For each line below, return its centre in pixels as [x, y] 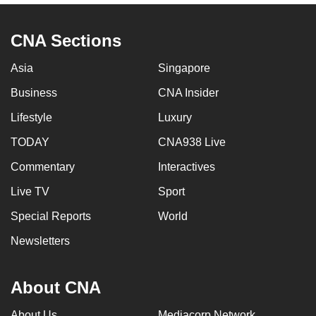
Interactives [187, 167]
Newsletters [40, 241]
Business [34, 93]
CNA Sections [66, 41]
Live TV [30, 192]
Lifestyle [31, 118]
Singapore [184, 68]
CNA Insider [188, 93]
